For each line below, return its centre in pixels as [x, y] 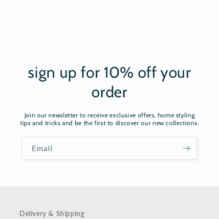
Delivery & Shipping [52, 214]
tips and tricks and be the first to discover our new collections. [109, 123]
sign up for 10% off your [109, 73]
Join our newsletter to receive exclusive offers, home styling [109, 115]
